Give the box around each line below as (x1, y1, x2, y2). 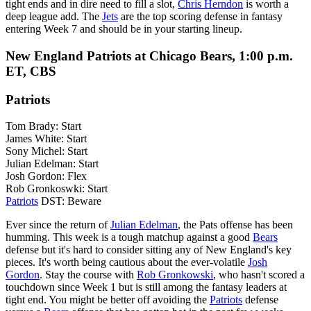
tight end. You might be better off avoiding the (6, 294, 210, 306)
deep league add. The (6, 10, 102, 23)
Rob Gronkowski (137, 269, 213, 281)
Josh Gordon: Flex (6, 170, 87, 183)
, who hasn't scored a (213, 269, 305, 281)
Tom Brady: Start (6, 120, 81, 133)
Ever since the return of (6, 219, 110, 231)
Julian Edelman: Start (6, 158, 99, 170)
